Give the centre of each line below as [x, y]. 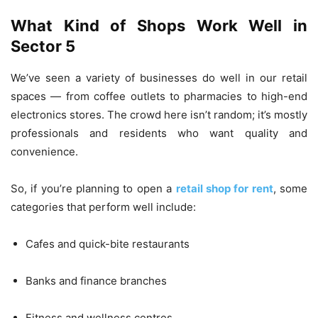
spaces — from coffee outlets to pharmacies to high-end [159, 96]
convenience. [44, 151]
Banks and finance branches [96, 280]
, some [290, 188]
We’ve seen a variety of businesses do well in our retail [159, 77]
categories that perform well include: [103, 207]
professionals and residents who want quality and [159, 133]
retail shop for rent [224, 188]
